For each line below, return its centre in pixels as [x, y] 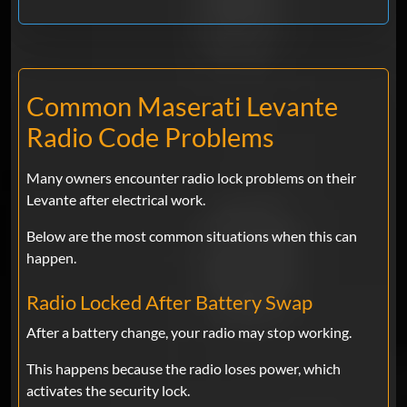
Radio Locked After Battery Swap [169, 303]
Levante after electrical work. [116, 200]
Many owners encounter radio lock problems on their [191, 178]
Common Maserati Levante [182, 107]
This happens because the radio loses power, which [184, 369]
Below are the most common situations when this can [192, 236]
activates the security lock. [108, 391]
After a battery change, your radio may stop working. [189, 333]
